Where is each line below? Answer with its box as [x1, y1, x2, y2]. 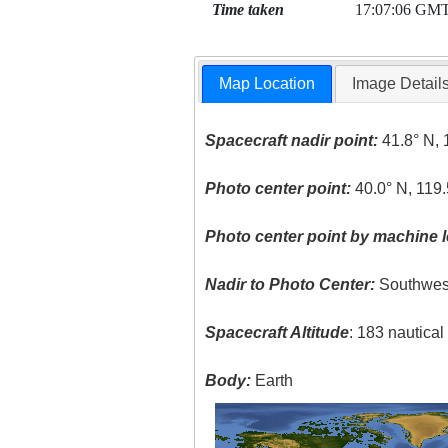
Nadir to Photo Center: [205, 276, 376, 294]
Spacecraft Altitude [205, 324, 350, 342]
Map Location [219, 75, 316, 93]
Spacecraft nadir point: [205, 132, 379, 150]
